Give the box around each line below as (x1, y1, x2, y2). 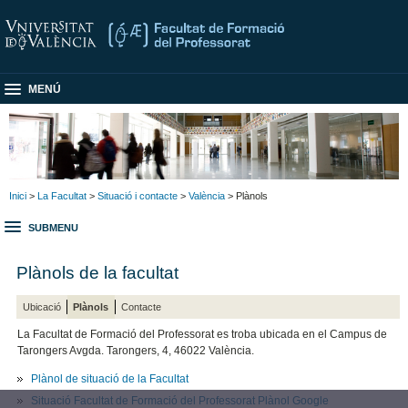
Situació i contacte (97, 189, 178, 201)
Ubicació (22, 301, 61, 312)
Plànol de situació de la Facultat (31, 372, 189, 386)
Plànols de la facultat (16, 261, 179, 282)
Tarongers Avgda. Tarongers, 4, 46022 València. (17, 344, 255, 358)
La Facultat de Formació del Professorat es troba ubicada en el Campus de (17, 328, 388, 342)
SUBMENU (28, 222, 78, 234)
